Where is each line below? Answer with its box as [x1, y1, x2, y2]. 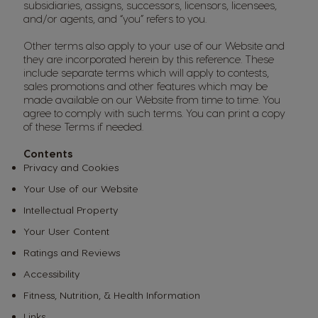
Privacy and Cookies [23, 161, 119, 173]
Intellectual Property [23, 204, 118, 216]
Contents [23, 147, 72, 160]
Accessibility [23, 268, 79, 280]
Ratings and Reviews [23, 246, 120, 258]
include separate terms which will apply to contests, [23, 66, 269, 79]
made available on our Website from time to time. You [23, 93, 280, 106]
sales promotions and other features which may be [23, 79, 268, 92]
